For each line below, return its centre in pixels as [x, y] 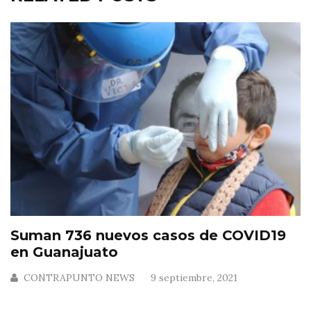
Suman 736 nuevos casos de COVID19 [148, 235]
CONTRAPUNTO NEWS [79, 277]
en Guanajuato [64, 252]
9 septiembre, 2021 [194, 277]
